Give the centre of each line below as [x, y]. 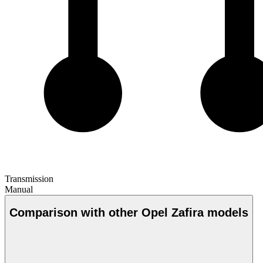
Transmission [29, 178]
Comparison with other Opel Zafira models [129, 213]
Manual [19, 189]
